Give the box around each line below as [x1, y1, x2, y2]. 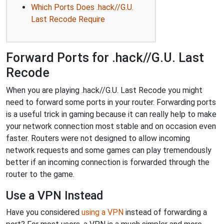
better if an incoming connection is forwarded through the [6, 157, 209, 167]
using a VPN [81, 207, 123, 217]
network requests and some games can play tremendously [6, 145, 211, 155]
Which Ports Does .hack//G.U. [31, 2, 133, 12]
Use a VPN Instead [6, 188, 103, 202]
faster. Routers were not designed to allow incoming [6, 133, 190, 143]
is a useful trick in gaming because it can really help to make [6, 109, 216, 119]
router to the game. [6, 169, 74, 179]
